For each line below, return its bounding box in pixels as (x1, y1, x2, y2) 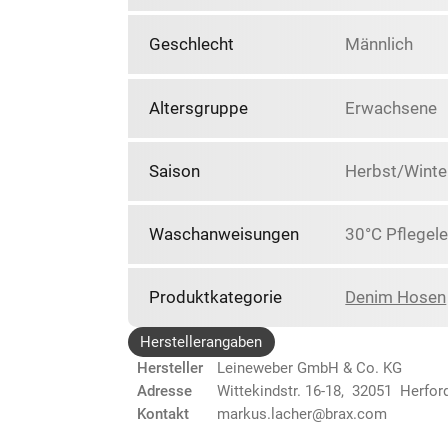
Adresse (137, 381, 192, 400)
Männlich (345, 34, 414, 55)
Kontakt (137, 404, 189, 423)
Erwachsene (345, 97, 438, 118)
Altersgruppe (148, 97, 248, 118)
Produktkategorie (148, 287, 282, 308)
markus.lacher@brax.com (217, 404, 387, 423)
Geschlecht (148, 34, 234, 55)
